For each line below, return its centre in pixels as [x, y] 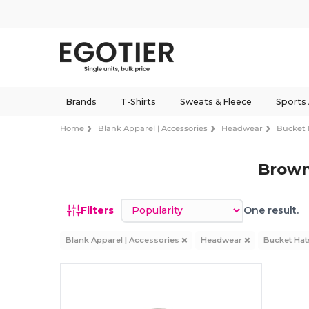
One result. [271, 210]
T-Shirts [138, 101]
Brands [81, 101]
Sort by [139, 205]
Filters [98, 210]
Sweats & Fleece [216, 101]
